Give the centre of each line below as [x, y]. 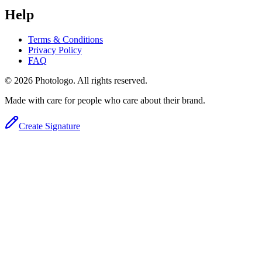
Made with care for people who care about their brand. [105, 100]
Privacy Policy [55, 50]
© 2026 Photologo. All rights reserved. [76, 80]
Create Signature [49, 126]
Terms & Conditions [65, 39]
